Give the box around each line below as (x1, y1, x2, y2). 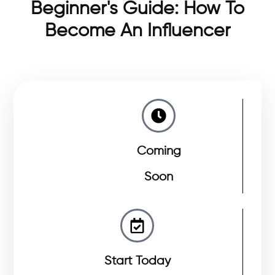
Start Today (104, 254, 171, 268)
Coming (136, 144, 181, 158)
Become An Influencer (45, 22, 230, 41)
